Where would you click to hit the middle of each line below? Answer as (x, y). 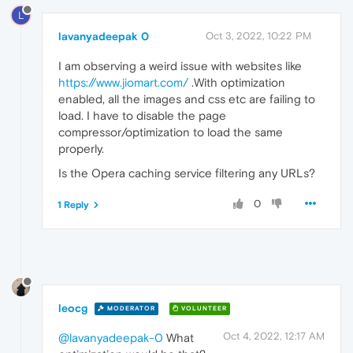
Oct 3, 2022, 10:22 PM (258, 35)
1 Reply (73, 204)
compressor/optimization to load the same (171, 132)
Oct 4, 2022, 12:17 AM (274, 336)
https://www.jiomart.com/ (123, 82)
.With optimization (237, 82)
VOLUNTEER (203, 309)
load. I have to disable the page (142, 115)
